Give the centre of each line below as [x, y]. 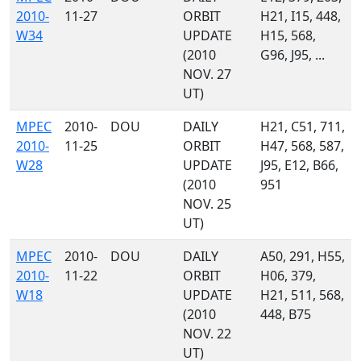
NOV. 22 [207, 334]
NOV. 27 [207, 74]
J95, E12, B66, [299, 165]
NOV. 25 [207, 204]
